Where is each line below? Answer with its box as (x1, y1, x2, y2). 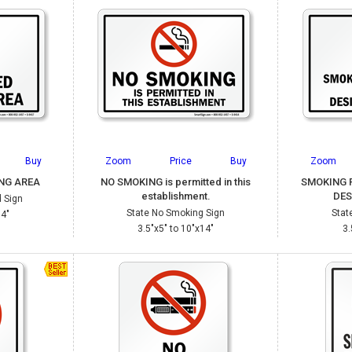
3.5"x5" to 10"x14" (137, 223, 214, 234)
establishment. (141, 190, 211, 202)
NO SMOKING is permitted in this (101, 176, 251, 188)
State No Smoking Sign (126, 207, 225, 218)
